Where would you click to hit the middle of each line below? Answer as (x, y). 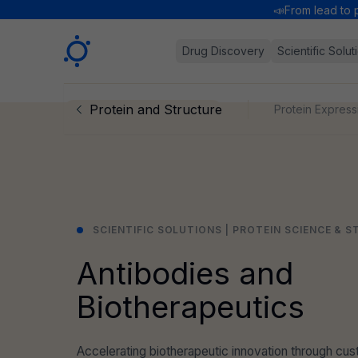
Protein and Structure (156, 109)
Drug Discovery (224, 51)
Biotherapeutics (191, 307)
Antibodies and (185, 273)
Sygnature (95, 44)
